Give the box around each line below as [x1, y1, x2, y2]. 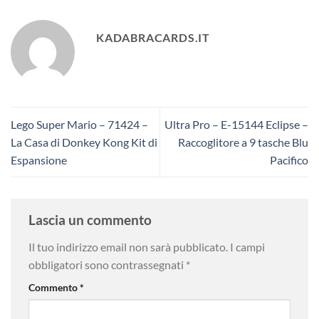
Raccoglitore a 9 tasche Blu [178, 135, 308, 149]
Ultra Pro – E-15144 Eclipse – [164, 117, 308, 131]
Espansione [11, 152, 67, 167]
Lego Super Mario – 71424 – [11, 117, 148, 131]
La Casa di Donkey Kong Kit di [11, 135, 157, 149]
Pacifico [270, 152, 308, 167]
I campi [230, 239, 265, 253]
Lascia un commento [28, 211, 155, 228]
